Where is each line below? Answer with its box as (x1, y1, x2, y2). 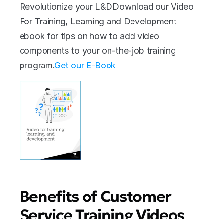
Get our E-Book (54, 60, 116, 70)
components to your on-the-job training (19, 45, 176, 56)
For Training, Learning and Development (19, 16, 177, 26)
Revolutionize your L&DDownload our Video (19, 1, 194, 12)
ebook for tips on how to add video (19, 31, 159, 41)
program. (19, 60, 55, 70)
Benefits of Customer (19, 186, 172, 206)
